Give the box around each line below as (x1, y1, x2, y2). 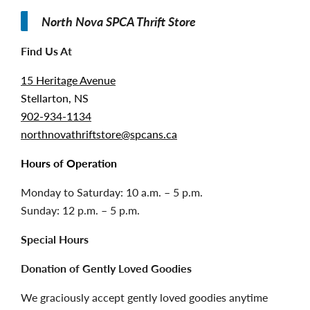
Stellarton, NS (21, 90, 89, 107)
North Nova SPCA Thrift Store (42, 12, 196, 31)
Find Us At (21, 43, 72, 60)
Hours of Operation (21, 155, 117, 172)
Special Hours (21, 231, 89, 248)
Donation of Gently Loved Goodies (21, 260, 194, 277)
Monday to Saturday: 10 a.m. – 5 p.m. (21, 184, 203, 201)
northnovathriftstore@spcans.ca (21, 126, 177, 143)
